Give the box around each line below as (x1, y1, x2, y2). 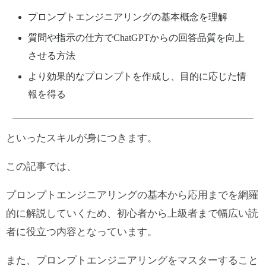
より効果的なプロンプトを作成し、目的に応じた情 (27, 71, 246, 81)
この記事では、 (6, 160, 77, 172)
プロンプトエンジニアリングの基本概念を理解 (27, 11, 227, 22)
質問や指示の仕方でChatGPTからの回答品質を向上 (27, 32, 245, 43)
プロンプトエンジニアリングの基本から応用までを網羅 (6, 189, 258, 201)
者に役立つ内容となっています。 (6, 226, 157, 237)
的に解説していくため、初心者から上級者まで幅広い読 (6, 207, 258, 219)
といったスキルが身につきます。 (6, 132, 157, 144)
